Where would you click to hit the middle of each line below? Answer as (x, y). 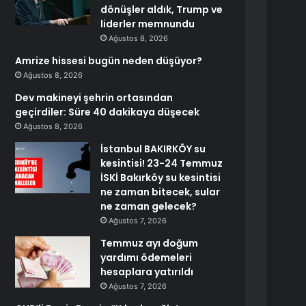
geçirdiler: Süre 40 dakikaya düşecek (108, 112)
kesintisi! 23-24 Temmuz (162, 163)
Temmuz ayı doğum (150, 243)
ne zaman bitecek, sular (161, 192)
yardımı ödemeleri (147, 258)
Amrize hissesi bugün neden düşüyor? (109, 61)
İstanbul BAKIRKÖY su (153, 149)
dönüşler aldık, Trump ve (162, 10)
